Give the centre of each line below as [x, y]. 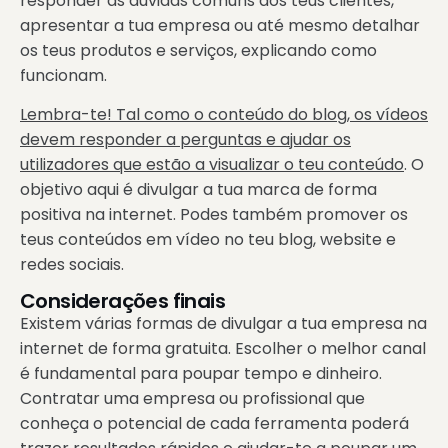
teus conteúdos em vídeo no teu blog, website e [208, 240]
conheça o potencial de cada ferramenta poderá [214, 424]
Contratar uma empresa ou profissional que [192, 399]
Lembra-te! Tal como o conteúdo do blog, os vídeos [224, 115]
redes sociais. [72, 265]
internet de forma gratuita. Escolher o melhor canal [223, 349]
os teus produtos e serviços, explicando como [198, 50]
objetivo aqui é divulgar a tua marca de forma [198, 190]
